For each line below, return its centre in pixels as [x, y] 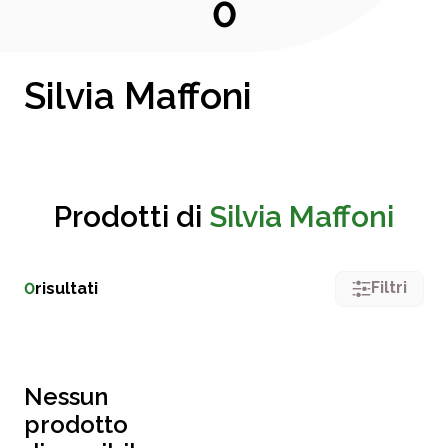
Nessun [66, 396]
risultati [66, 288]
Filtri [389, 287]
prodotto [76, 424]
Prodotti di [131, 216]
